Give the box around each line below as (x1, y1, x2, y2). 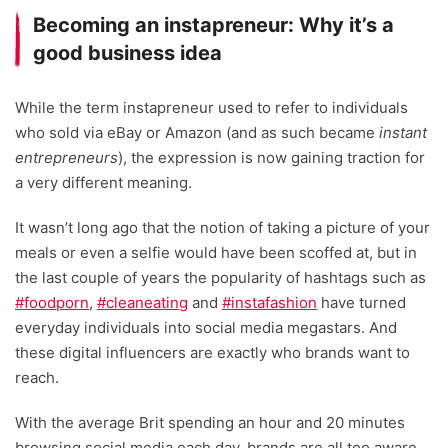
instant (379, 123, 427, 143)
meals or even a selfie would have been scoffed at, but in (15, 243, 417, 263)
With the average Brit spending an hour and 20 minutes (15, 413, 405, 433)
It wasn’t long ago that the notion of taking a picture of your (15, 218, 430, 238)
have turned (317, 293, 406, 313)
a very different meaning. (15, 173, 192, 193)
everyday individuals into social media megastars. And (15, 318, 397, 338)
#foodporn (15, 293, 89, 313)
